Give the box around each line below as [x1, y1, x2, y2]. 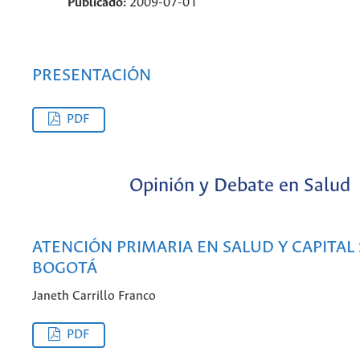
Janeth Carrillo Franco [32, 289, 156, 304]
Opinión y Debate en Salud [129, 175, 350, 198]
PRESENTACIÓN [32, 67, 151, 86]
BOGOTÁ [32, 259, 97, 278]
